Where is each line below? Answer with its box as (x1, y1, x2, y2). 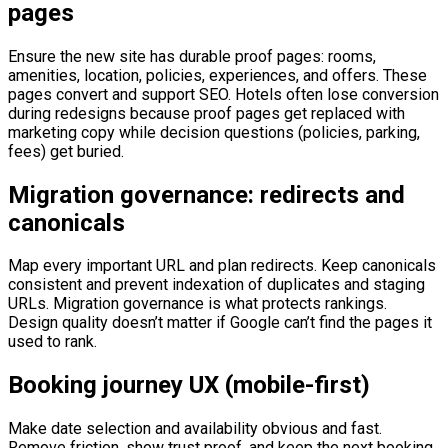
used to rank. (8, 332, 97, 352)
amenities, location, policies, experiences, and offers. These (8, 65, 427, 85)
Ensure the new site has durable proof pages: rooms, (8, 46, 376, 66)
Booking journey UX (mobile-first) (8, 371, 370, 400)
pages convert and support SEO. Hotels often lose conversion (8, 84, 439, 104)
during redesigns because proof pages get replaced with (8, 103, 405, 123)
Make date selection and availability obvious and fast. (8, 419, 382, 439)
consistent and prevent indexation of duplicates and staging (8, 275, 425, 295)
